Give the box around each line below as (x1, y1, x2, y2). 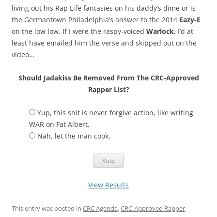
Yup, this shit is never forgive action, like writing (37, 108, 193, 117)
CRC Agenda (83, 204, 118, 213)
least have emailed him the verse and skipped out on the (12, 38, 197, 47)
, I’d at (174, 27, 193, 36)
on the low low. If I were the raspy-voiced (12, 27, 146, 36)
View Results (88, 180, 129, 189)
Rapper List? (88, 85, 129, 94)
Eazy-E (179, 15, 201, 24)
